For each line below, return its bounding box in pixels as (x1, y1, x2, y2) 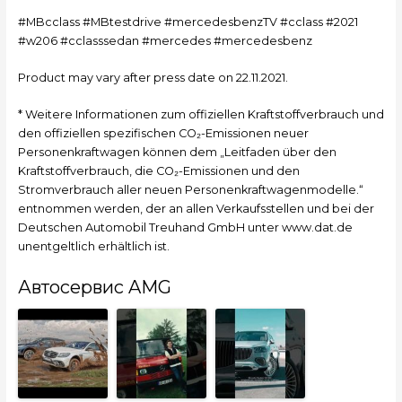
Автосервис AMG (17, 275, 171, 298)
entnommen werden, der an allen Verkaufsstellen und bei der (17, 202, 374, 216)
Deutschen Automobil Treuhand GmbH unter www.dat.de (17, 221, 353, 235)
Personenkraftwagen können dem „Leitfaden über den (17, 145, 336, 160)
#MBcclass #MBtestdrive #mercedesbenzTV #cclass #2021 (17, 14, 358, 29)
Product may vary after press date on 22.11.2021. (17, 71, 288, 84)
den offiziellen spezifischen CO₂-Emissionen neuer (17, 127, 309, 141)
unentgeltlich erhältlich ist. (17, 240, 170, 254)
